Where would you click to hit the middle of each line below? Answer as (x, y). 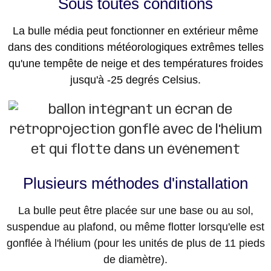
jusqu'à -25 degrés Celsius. (135, 80)
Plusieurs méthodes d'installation (135, 184)
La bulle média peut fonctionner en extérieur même (135, 31)
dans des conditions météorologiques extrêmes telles (135, 47)
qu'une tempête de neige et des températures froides (135, 64)
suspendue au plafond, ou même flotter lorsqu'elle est (135, 227)
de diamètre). (135, 260)
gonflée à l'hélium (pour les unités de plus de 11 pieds (135, 243)
